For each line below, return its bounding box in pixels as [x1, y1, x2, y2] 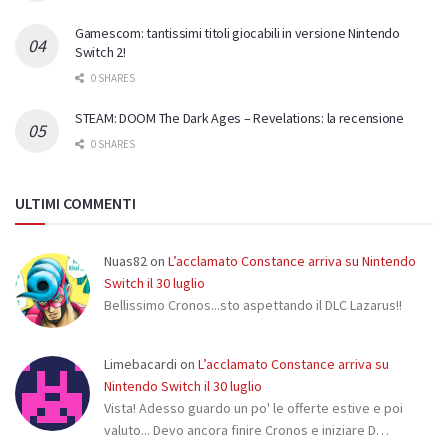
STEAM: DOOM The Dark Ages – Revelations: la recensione [75, 109, 404, 128]
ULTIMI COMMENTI [15, 193, 136, 214]
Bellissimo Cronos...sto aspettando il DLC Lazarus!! [104, 296, 402, 315]
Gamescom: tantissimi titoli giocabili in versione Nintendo [75, 24, 400, 43]
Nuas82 [104, 252, 147, 271]
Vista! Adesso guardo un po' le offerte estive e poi [104, 398, 403, 417]
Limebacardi [104, 354, 177, 373]
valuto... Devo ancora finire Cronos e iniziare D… [104, 420, 389, 439]
